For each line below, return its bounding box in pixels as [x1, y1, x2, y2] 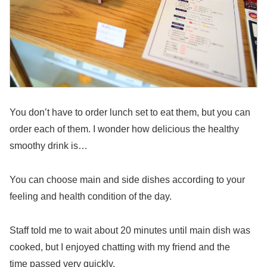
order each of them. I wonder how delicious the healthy [10, 124, 239, 135]
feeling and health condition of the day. [10, 191, 172, 202]
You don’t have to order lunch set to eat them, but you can [10, 107, 250, 118]
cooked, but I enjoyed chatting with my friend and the [10, 242, 230, 253]
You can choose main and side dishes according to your [10, 175, 245, 185]
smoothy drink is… [10, 141, 88, 151]
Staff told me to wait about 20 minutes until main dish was [10, 225, 250, 236]
